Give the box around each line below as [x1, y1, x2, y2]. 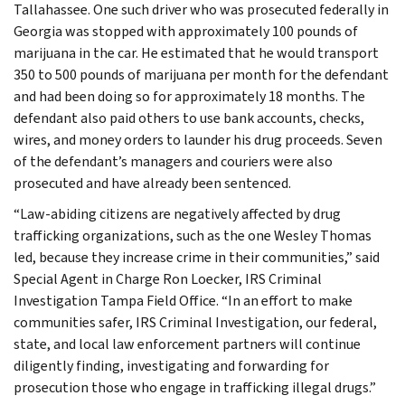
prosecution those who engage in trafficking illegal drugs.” [14, 377, 376, 397]
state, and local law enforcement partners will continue [14, 334, 361, 353]
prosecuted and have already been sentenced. [14, 173, 291, 193]
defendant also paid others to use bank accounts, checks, [14, 108, 364, 127]
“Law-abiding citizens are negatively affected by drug [14, 203, 341, 223]
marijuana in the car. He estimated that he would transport [14, 42, 379, 62]
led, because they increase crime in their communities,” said [14, 247, 380, 267]
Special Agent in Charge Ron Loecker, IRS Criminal [14, 268, 322, 288]
